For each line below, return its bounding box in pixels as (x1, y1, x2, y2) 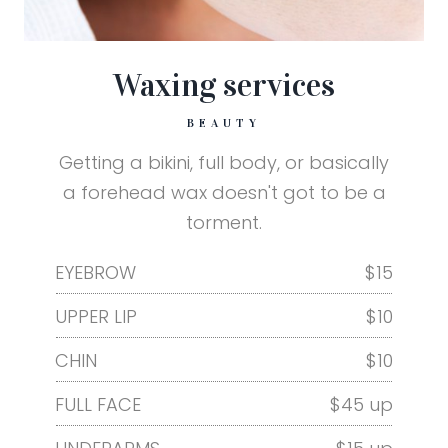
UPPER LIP (55, 303, 137, 329)
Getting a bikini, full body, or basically (59, 149, 389, 175)
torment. (186, 209, 262, 235)
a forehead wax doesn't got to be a (62, 179, 386, 205)
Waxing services (113, 65, 335, 105)
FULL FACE (55, 391, 141, 417)
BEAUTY (187, 115, 261, 130)
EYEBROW (55, 259, 136, 285)
